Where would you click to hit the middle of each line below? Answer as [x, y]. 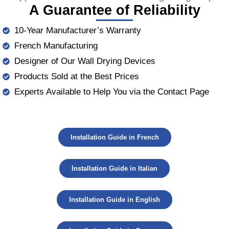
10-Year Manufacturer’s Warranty [77, 30]
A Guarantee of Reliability [114, 10]
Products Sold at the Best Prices [76, 76]
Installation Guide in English [114, 200]
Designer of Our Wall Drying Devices [85, 61]
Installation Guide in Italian [114, 169]
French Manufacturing [56, 45]
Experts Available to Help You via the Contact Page [111, 91]
